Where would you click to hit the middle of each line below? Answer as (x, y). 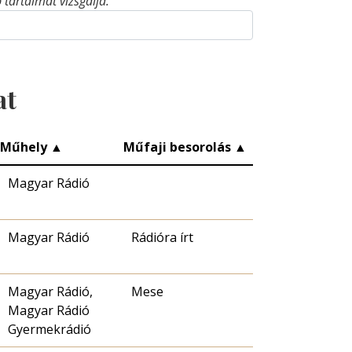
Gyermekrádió (49, 330)
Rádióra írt (162, 238)
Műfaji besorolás (179, 147)
